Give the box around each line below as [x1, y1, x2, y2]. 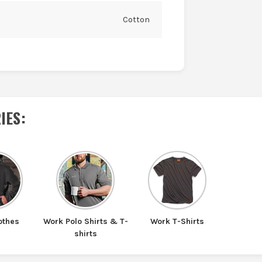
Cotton [122, 15, 150, 25]
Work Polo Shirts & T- [43, 216, 128, 226]
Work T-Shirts [150, 216, 205, 226]
